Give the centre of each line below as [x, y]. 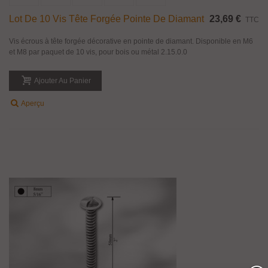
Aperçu [33, 103]
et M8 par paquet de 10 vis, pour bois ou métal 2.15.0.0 [98, 52]
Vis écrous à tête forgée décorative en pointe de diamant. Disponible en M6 [131, 41]
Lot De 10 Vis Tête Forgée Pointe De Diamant [106, 19]
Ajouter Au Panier [63, 80]
